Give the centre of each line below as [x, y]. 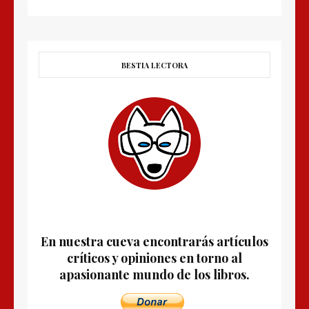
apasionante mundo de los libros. [154, 275]
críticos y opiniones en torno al [154, 258]
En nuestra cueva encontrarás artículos [154, 242]
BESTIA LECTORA [154, 66]
